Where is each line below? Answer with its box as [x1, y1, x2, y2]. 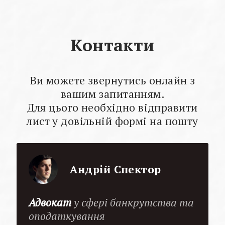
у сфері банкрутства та [71, 195, 194, 209]
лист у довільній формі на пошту [27, 114, 198, 128]
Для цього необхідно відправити [27, 100, 198, 115]
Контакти [70, 33, 155, 56]
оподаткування [29, 208, 105, 223]
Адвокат [29, 195, 72, 209]
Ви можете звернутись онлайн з [30, 73, 195, 87]
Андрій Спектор [69, 162, 161, 176]
